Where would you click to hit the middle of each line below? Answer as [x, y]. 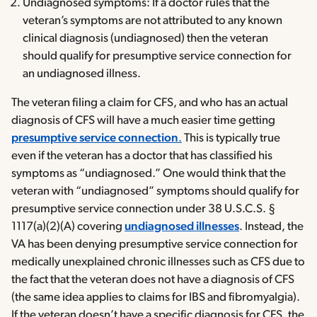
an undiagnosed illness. [82, 74]
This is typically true [231, 139]
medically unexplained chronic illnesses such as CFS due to [158, 263]
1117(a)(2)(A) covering [68, 227]
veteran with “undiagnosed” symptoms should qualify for [155, 192]
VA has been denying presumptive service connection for [155, 245]
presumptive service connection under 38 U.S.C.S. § [143, 209]
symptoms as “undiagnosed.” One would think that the [149, 174]
